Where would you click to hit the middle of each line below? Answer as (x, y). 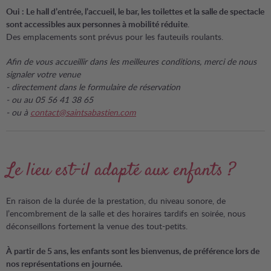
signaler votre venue (43, 74)
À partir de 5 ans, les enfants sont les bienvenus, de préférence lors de (133, 251)
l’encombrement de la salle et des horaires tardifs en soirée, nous (126, 213)
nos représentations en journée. (64, 263)
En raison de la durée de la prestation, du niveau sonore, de (116, 201)
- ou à (18, 112)
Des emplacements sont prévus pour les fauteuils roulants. (115, 37)
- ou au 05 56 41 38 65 (50, 100)
